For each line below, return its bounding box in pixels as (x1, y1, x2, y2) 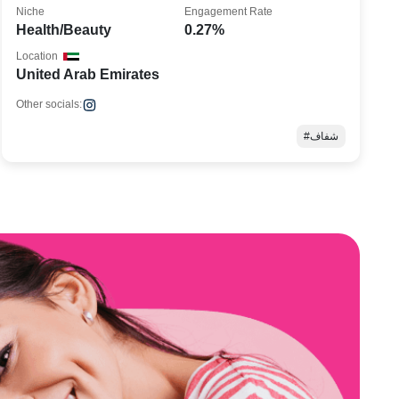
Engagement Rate (184, 5, 273, 18)
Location (16, 50, 59, 62)
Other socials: (16, 98, 83, 110)
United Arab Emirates (16, 67, 160, 82)
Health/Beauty (16, 22, 112, 37)
